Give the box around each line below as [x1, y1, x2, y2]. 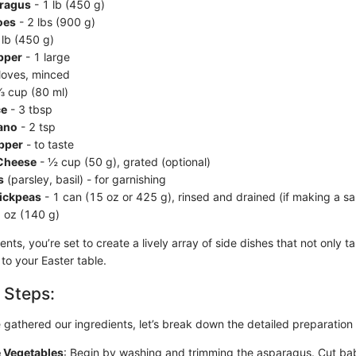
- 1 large [22, 50, 70, 64]
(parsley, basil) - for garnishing [4, 172, 166, 186]
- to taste [23, 137, 74, 151]
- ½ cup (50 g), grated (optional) [37, 155, 211, 168]
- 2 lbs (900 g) [16, 15, 95, 29]
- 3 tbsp [7, 103, 52, 116]
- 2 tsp [17, 120, 56, 133]
